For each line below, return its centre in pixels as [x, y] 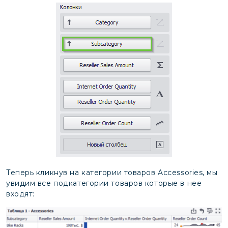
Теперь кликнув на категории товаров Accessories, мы [112, 173]
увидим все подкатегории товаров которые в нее [104, 183]
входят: [20, 194]
